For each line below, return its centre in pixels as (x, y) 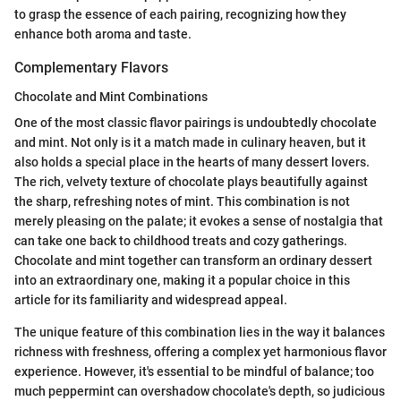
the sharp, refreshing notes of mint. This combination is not (182, 201)
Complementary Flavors (91, 68)
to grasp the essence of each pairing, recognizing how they (180, 15)
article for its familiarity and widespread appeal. (151, 299)
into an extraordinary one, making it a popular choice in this (182, 280)
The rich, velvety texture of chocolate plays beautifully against (191, 181)
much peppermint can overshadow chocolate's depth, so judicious (200, 391)
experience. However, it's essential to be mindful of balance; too (194, 371)
